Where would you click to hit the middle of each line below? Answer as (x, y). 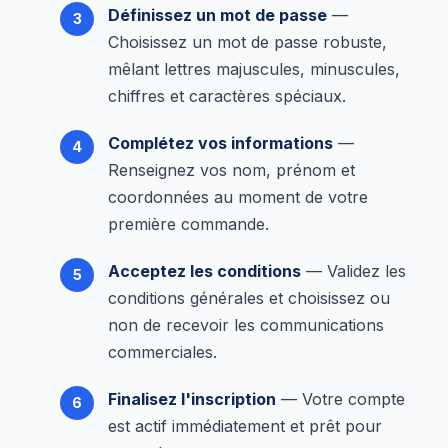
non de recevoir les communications (246, 324)
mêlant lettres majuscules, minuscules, (254, 68)
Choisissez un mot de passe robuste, (247, 41)
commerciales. (162, 351)
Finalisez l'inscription (192, 398)
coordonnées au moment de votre (238, 196)
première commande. (188, 223)
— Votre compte (340, 398)
